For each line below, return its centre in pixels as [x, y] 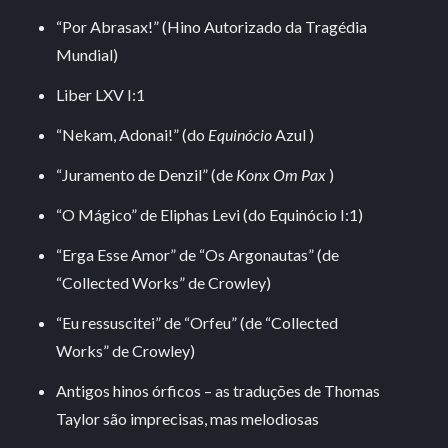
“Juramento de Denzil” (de [146, 174]
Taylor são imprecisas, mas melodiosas [188, 418]
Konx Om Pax [281, 174]
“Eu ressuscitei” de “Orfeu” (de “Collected [197, 322]
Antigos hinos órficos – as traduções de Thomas [218, 390]
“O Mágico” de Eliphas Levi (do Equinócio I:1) [210, 214]
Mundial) [87, 54]
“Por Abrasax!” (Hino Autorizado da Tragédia [212, 26]
